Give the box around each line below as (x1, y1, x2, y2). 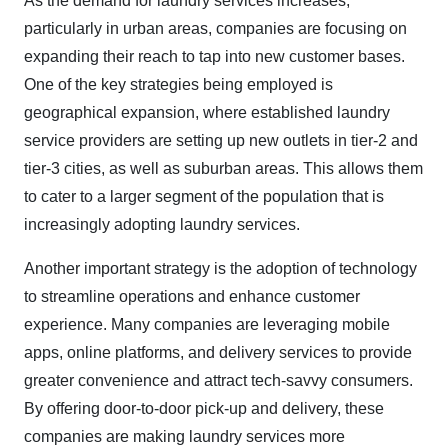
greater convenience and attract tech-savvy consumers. (24, 372, 413, 389)
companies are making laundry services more (24, 428, 345, 445)
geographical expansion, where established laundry (24, 104, 390, 121)
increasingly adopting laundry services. (24, 216, 300, 233)
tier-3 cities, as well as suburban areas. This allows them (24, 160, 423, 177)
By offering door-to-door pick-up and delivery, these (24, 400, 384, 417)
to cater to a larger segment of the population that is (24, 188, 384, 205)
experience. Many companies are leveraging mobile (24, 316, 390, 333)
